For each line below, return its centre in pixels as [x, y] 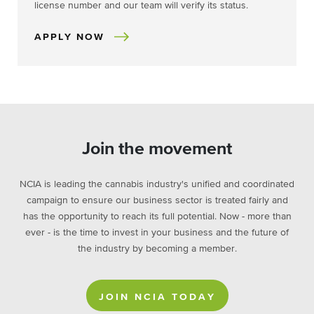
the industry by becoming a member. [157, 249]
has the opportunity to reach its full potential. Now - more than [157, 217]
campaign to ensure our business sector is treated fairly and [157, 201]
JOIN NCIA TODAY [157, 298]
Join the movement [157, 149]
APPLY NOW [69, 37]
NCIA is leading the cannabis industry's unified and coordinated [157, 185]
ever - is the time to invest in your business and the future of [157, 233]
